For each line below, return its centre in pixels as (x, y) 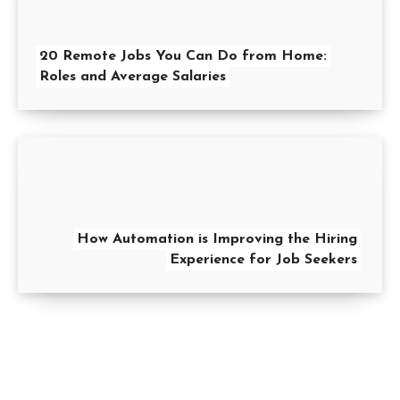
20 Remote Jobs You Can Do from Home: (183, 57)
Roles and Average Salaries (133, 77)
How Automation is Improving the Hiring (217, 240)
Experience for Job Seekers (263, 260)
